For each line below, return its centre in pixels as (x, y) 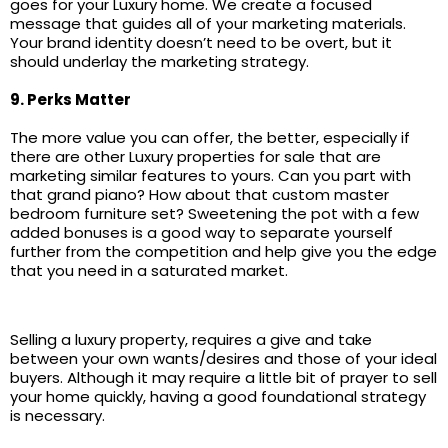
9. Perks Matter (70, 99)
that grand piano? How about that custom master (199, 194)
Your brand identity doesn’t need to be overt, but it (201, 42)
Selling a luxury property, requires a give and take (191, 339)
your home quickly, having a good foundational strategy (218, 396)
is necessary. (57, 415)
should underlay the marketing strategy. (159, 61)
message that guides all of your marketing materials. (208, 23)
